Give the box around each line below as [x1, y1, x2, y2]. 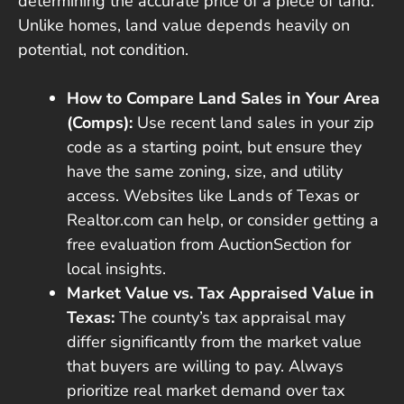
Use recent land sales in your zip [137, 112, 374, 134]
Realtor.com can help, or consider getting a [67, 209, 379, 232]
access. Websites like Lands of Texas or [67, 185, 359, 207]
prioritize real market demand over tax [67, 380, 344, 402]
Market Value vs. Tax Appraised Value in [67, 282, 374, 305]
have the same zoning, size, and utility [67, 161, 343, 183]
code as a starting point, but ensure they [67, 136, 362, 159]
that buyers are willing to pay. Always [67, 355, 344, 378]
